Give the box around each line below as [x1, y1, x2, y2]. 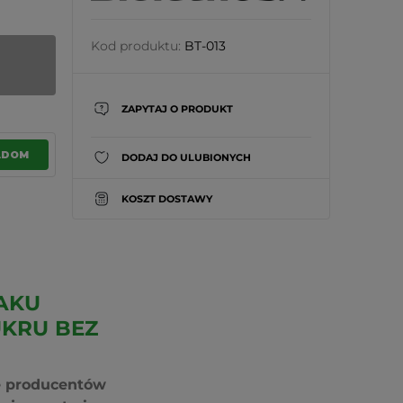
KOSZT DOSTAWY [121, 192, 212, 205]
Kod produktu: [90, 38, 181, 55]
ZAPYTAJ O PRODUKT [121, 102, 233, 115]
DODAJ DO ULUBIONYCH [121, 150, 251, 164]
